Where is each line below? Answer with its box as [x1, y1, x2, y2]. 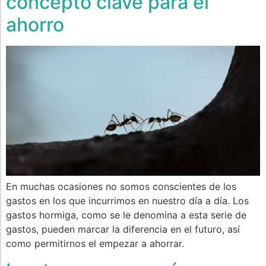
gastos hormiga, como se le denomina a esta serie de [6, 209, 246, 221]
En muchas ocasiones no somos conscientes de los [6, 180, 236, 193]
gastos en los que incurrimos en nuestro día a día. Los [6, 195, 249, 207]
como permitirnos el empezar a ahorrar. [6, 237, 184, 250]
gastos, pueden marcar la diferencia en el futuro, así [6, 223, 240, 236]
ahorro [6, 13, 64, 37]
